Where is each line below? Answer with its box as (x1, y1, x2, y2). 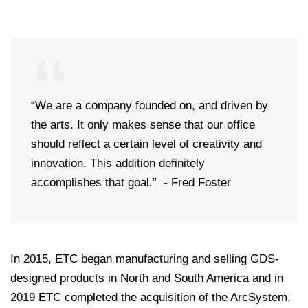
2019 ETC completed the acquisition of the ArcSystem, (10, 290, 291, 304)
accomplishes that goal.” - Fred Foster (31, 175, 231, 189)
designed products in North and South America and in (10, 271, 283, 285)
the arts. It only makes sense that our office (31, 118, 255, 131)
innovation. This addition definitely (31, 156, 205, 170)
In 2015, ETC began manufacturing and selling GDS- (10, 252, 279, 265)
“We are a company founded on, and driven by (31, 98, 268, 112)
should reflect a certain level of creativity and (31, 137, 262, 151)
